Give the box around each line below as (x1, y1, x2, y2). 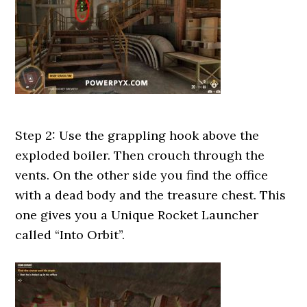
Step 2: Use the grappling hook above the (15, 127, 260, 143)
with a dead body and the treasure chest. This (15, 187, 286, 203)
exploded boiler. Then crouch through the (15, 147, 265, 163)
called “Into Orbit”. (15, 227, 125, 243)
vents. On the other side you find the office (15, 167, 269, 183)
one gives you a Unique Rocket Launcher (15, 207, 259, 223)
